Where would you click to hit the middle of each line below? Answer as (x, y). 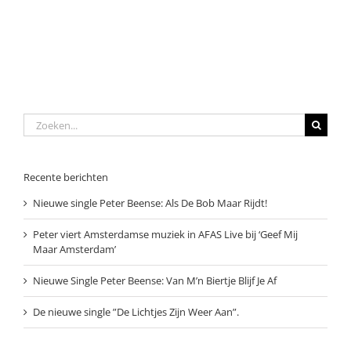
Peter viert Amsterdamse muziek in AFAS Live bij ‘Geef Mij (165, 235)
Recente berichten (66, 177)
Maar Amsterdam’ (74, 250)
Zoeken (40, 120)
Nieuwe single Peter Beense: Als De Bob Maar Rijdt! (150, 203)
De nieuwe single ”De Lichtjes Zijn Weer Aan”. (136, 312)
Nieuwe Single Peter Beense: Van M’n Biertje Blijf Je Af (155, 281)
